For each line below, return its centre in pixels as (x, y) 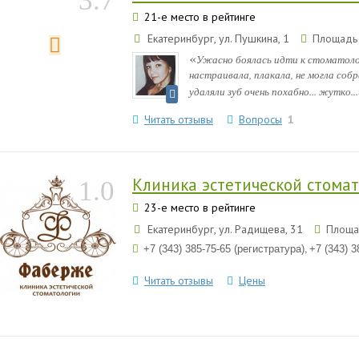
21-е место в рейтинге (198, 17)
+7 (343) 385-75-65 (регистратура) (224, 249)
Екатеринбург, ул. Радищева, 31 (225, 229)
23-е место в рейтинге (198, 208)
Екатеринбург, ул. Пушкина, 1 (218, 38)
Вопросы (260, 119)
